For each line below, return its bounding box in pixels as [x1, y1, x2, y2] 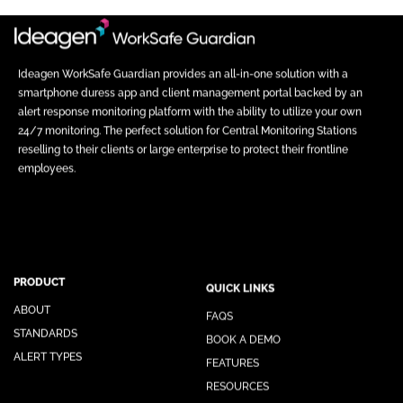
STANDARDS [13, 324, 77, 337]
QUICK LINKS [206, 276, 274, 290]
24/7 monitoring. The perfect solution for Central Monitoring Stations [18, 123, 357, 137]
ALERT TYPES [13, 347, 82, 361]
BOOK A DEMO [206, 327, 281, 341]
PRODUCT [13, 273, 65, 286]
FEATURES [206, 351, 259, 364]
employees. [18, 161, 76, 175]
